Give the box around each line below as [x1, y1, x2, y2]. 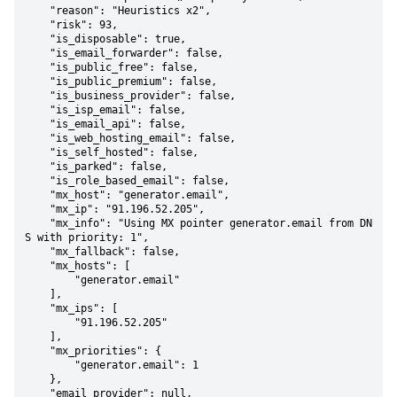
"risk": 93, [25, 19, 50, 31]
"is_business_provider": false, [25, 90, 50, 102]
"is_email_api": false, [25, 118, 50, 130]
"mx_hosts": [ [25, 260, 50, 272]
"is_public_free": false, [25, 61, 50, 74]
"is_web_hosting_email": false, [25, 132, 50, 144]
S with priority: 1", [25, 231, 149, 244]
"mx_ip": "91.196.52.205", [25, 203, 50, 215]
